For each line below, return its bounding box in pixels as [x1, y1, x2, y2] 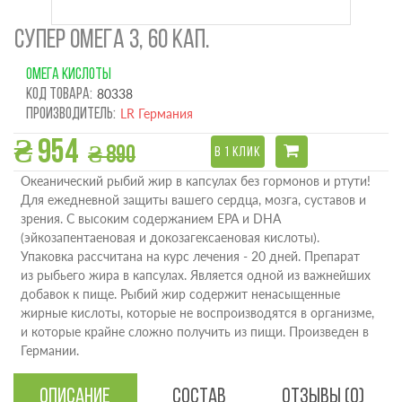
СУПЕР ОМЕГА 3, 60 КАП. [14, 27, 210, 55]
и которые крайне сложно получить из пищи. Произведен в [21, 324, 369, 339]
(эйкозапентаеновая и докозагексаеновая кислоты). [21, 230, 319, 245]
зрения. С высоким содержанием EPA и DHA [21, 211, 281, 226]
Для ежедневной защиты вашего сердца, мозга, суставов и [21, 192, 366, 207]
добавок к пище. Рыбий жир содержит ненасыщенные [21, 286, 340, 301]
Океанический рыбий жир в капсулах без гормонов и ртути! [21, 173, 371, 188]
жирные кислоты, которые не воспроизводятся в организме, [21, 305, 374, 320]
